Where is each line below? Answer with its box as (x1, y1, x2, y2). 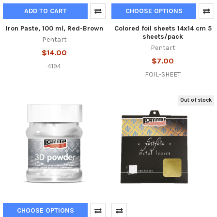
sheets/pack (142, 32, 183, 41)
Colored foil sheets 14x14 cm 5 (114, 24, 212, 32)
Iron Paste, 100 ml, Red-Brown (5, 24, 103, 32)
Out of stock (180, 97, 212, 104)
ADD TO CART (24, 6, 67, 15)
